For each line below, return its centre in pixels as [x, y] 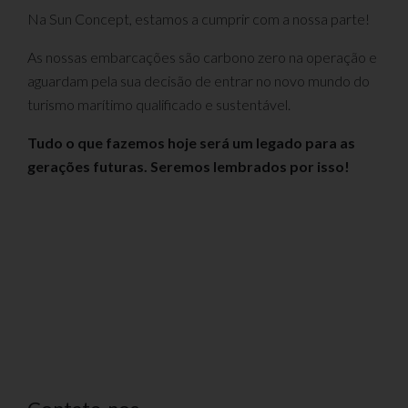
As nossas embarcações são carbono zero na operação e [202, 56]
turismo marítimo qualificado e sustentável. [159, 104]
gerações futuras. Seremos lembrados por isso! [190, 166]
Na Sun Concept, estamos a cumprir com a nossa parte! [199, 18]
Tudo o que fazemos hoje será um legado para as [191, 142]
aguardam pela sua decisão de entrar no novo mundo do [199, 80]
